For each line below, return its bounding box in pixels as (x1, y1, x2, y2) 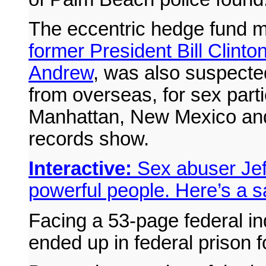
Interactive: (28, 158, 132, 180)
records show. (28, 128, 149, 150)
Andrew (28, 62, 93, 84)
